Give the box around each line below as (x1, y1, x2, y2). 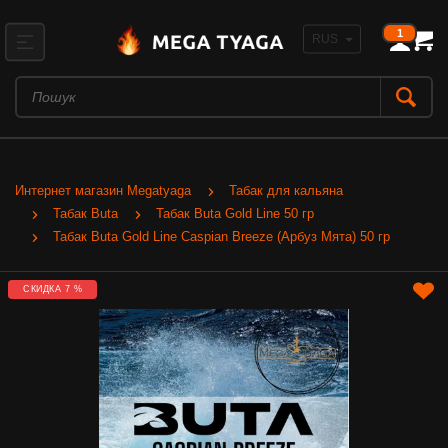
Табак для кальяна (229, 183, 343, 198)
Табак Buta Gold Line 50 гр (156, 206, 314, 221)
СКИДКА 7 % (23, 284, 82, 294)
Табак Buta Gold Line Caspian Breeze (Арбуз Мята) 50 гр (53, 229, 390, 244)
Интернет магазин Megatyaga (15, 183, 191, 198)
